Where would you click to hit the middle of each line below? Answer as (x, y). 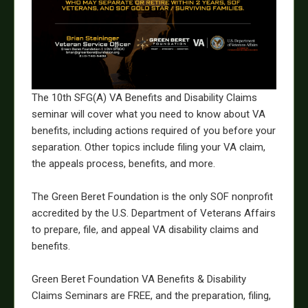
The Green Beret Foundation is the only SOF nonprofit (152, 197)
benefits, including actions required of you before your (154, 131)
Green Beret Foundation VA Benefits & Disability (139, 279)
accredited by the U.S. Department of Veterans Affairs (154, 213)
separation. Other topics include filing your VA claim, (148, 147)
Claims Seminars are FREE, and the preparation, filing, (151, 296)
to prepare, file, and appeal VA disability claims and (145, 230)
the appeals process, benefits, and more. (123, 164)
